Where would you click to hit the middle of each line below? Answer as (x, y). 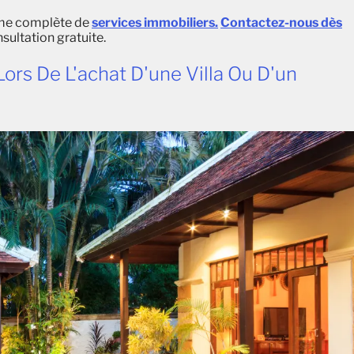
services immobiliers (153, 22)
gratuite (80, 37)
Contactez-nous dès (281, 22)
